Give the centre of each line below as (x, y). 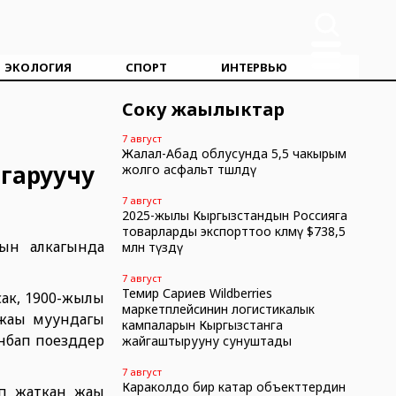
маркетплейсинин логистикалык (218, 309)
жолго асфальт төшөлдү (189, 169)
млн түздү (152, 247)
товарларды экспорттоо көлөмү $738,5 (233, 231)
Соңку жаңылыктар (203, 109)
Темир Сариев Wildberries (197, 293)
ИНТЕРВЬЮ (255, 67)
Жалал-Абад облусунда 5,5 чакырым (234, 153)
